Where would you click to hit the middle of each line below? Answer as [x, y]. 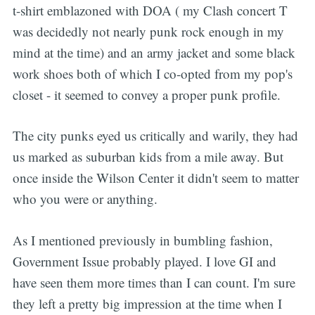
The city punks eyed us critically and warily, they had [155, 136]
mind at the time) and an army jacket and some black [154, 52]
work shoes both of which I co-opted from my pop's [152, 73]
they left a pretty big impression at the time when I [147, 303]
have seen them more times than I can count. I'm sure [154, 282]
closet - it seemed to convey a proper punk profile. [146, 94]
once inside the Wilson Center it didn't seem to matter [155, 178]
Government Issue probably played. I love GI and [144, 261]
